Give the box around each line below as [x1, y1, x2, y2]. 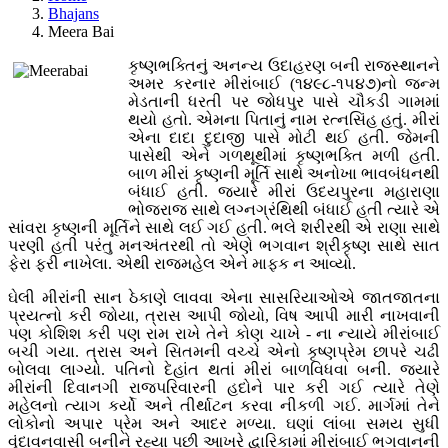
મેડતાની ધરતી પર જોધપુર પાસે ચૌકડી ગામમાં [128, 92, 440, 110]
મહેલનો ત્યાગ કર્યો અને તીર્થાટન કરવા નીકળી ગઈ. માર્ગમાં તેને [8, 396, 440, 414]
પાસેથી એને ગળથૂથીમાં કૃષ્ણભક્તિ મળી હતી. [128, 146, 440, 164]
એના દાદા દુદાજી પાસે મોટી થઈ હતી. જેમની [128, 128, 440, 146]
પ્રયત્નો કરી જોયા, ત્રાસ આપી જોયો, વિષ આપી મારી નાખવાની [8, 306, 440, 324]
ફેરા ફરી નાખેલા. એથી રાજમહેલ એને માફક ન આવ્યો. [8, 254, 356, 272]
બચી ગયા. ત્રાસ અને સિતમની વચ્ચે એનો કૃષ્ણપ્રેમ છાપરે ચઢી [8, 342, 440, 360]
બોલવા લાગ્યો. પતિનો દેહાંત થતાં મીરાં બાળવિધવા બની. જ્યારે [8, 360, 440, 378]
